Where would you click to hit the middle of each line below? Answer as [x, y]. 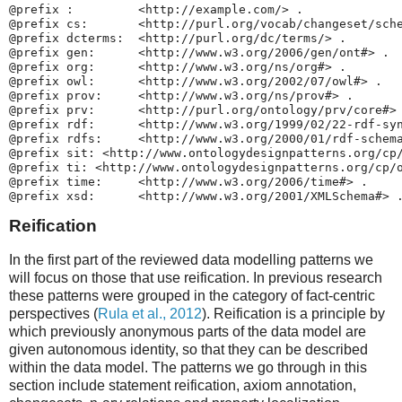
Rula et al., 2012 [150, 313]
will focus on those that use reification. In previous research [196, 277]
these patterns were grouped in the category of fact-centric [192, 295]
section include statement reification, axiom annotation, [183, 385]
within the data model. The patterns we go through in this [188, 367]
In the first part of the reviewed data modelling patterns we [191, 259]
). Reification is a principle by [293, 313]
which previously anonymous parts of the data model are [188, 331]
